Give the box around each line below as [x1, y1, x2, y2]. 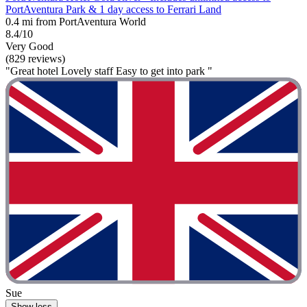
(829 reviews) [5, 52, 65, 64]
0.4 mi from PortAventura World [5, 15, 146, 27]
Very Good [5, 40, 53, 52]
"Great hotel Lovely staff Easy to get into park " [5, 64, 212, 77]
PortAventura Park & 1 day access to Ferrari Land [5, 3, 221, 15]
